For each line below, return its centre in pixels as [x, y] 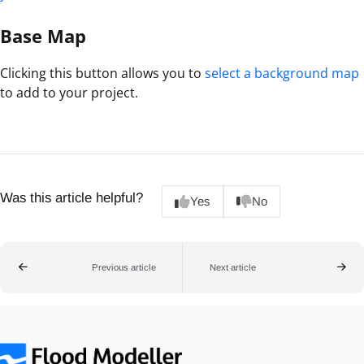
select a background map [282, 74]
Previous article [123, 267]
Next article [232, 267]
